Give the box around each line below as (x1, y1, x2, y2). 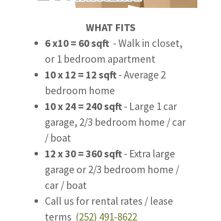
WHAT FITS (85, 20, 136, 34)
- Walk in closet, (109, 36, 183, 50)
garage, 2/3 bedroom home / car (45, 115, 186, 129)
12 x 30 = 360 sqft (45, 147, 122, 160)
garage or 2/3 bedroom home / (45, 162, 180, 176)
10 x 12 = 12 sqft (45, 68, 117, 81)
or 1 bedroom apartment (45, 52, 156, 66)
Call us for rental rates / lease (45, 194, 174, 208)
